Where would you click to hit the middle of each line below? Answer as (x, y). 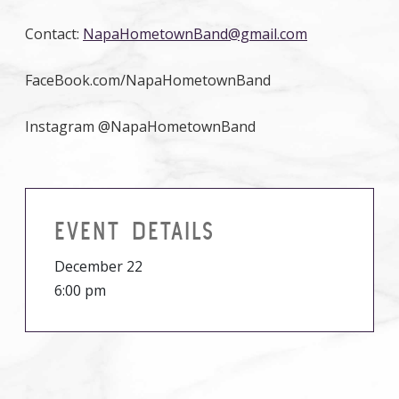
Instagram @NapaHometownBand (140, 126)
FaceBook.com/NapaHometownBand (148, 80)
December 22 (98, 266)
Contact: (54, 34)
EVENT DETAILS (134, 231)
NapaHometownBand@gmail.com (195, 34)
